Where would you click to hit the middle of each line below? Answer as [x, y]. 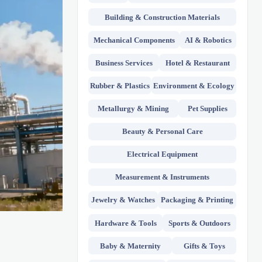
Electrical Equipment [163, 154]
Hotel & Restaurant [198, 63]
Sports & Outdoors [200, 223]
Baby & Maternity [130, 246]
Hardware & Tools [125, 223]
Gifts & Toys [204, 246]
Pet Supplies [207, 109]
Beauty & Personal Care [162, 132]
